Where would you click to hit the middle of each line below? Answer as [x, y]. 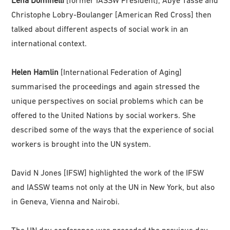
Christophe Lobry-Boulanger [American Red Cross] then [112, 14]
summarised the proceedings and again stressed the [106, 86]
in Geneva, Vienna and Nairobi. [66, 201]
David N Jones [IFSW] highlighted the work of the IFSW [108, 172]
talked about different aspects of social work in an [100, 28]
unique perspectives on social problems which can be [108, 100]
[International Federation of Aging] [120, 72]
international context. [49, 43]
